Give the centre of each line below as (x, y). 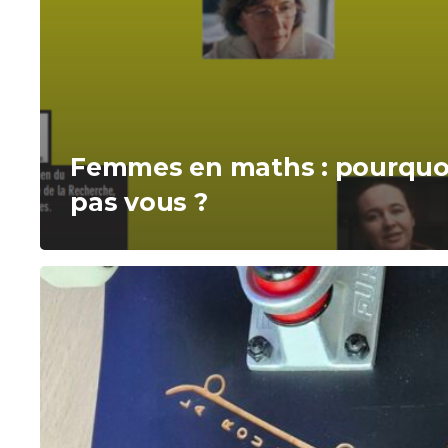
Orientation (88, 311)
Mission (71, 280)
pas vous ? (139, 202)
